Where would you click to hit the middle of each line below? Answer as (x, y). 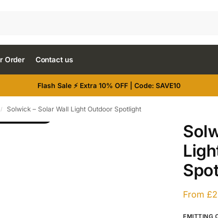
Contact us (54, 60)
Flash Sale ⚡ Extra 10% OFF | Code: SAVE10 (109, 85)
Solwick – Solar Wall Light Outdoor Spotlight (74, 109)
